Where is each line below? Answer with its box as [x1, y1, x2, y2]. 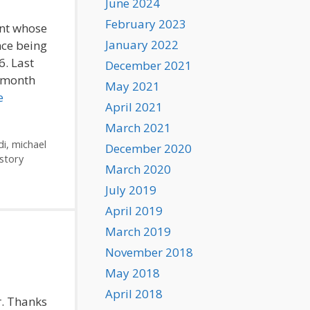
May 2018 [105, 265, 160, 281]
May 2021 [105, 78, 160, 94]
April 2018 [105, 286, 163, 302]
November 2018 [105, 244, 193, 260]
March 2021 [105, 120, 171, 136]
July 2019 [105, 182, 156, 198]
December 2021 [105, 57, 192, 73]
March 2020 [105, 161, 171, 177]
